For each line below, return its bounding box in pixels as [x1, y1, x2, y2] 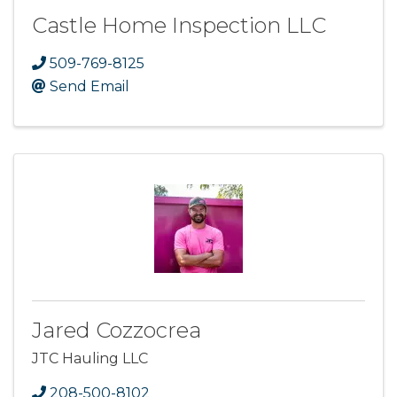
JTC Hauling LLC [32, 350, 148, 368]
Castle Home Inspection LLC [32, 12, 326, 39]
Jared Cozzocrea [32, 317, 201, 344]
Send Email [50, 78, 129, 96]
